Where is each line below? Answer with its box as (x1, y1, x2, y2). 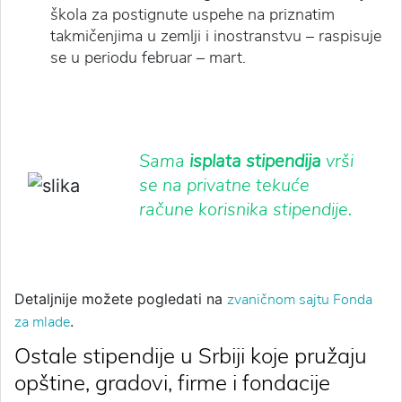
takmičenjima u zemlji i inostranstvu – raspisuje (50, 24, 381, 47)
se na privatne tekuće (139, 172, 310, 197)
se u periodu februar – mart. (50, 46, 246, 68)
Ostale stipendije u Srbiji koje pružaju (14, 341, 367, 369)
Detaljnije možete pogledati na (14, 289, 227, 308)
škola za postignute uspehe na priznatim (50, 3, 335, 25)
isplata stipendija (189, 148, 321, 173)
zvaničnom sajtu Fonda (227, 289, 372, 310)
